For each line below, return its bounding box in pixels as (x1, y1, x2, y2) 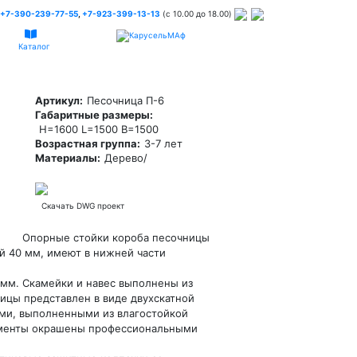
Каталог (18, 41, 50, 52)
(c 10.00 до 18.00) (160, 9, 234, 18)
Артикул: (34, 93, 83, 107)
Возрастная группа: (34, 136, 140, 150)
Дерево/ (104, 151, 147, 164)
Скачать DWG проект (41, 200, 124, 210)
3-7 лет (143, 136, 182, 150)
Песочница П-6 (86, 93, 164, 107)
